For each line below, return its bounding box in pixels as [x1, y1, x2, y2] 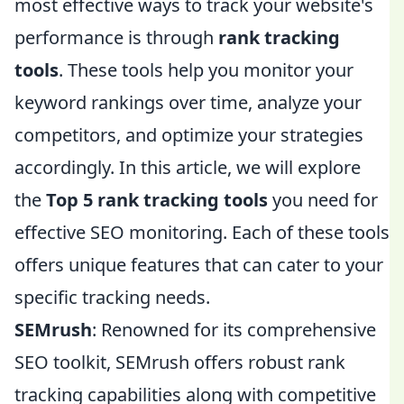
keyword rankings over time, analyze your [14, 90, 362, 115]
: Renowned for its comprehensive [92, 317, 376, 342]
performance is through [14, 25, 218, 50]
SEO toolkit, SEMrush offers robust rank [14, 350, 345, 374]
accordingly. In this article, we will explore [14, 155, 361, 179]
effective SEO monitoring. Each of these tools [14, 220, 390, 244]
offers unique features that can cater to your [14, 252, 383, 277]
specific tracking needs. [14, 285, 210, 309]
